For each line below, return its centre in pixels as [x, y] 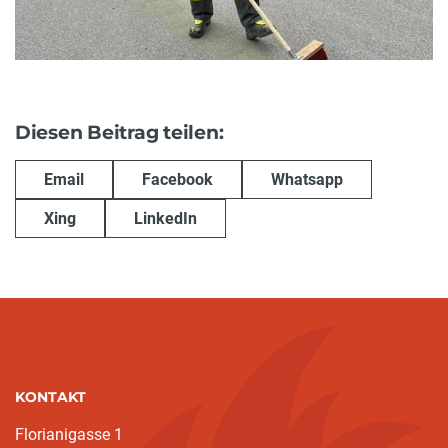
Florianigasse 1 [69, 435]
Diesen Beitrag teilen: [119, 133]
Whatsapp [307, 179]
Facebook [177, 179]
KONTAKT [50, 397]
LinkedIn [165, 218]
